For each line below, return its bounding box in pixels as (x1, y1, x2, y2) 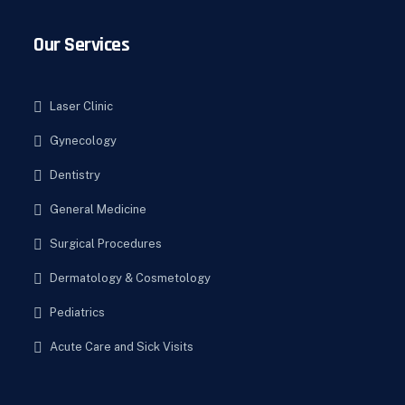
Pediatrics (50, 306, 105, 319)
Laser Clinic (50, 99, 113, 113)
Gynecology (50, 134, 117, 147)
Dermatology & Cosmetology (50, 271, 211, 285)
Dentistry (50, 168, 100, 182)
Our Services (33, 33, 129, 58)
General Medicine (50, 202, 146, 216)
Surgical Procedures (50, 237, 162, 250)
